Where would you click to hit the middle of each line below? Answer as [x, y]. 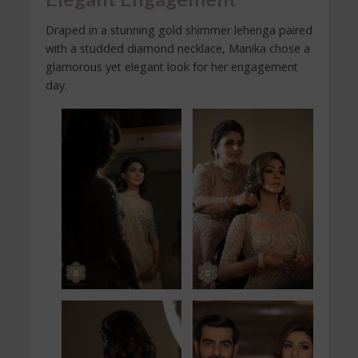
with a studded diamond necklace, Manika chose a [177, 49]
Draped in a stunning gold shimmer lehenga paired [179, 30]
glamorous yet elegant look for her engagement [171, 67]
